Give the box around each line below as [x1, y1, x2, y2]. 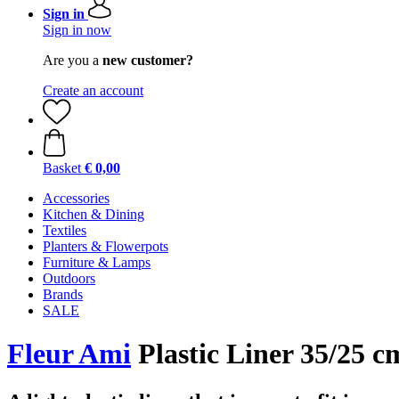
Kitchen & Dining [43, 207, 144, 222]
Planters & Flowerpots [43, 239, 168, 254]
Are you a [43, 53, 102, 68]
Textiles [43, 223, 86, 238]
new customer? [102, 53, 193, 68]
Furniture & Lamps [43, 255, 151, 270]
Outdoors [43, 271, 95, 286]
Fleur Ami [7, 338, 131, 370]
